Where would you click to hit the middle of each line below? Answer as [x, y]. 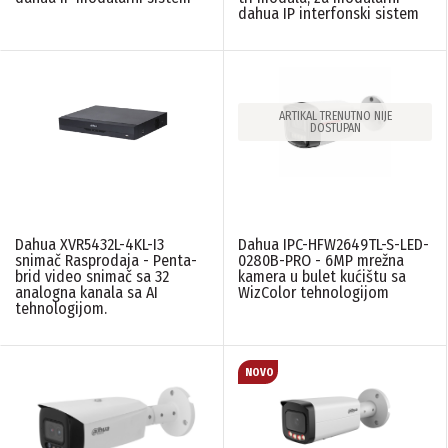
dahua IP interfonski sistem [328, 14]
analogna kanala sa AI [86, 292]
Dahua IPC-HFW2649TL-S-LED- [333, 244]
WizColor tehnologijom [313, 292]
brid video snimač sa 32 [92, 276]
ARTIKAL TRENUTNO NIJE [335, 116]
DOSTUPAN [335, 128]
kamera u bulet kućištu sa [322, 276]
